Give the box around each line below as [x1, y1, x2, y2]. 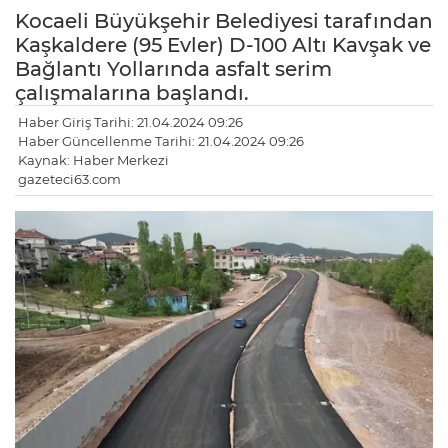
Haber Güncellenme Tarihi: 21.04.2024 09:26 [18, 133, 304, 150]
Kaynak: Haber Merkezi [18, 152, 169, 169]
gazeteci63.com [18, 171, 121, 188]
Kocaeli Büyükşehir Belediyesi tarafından [15, 9, 433, 34]
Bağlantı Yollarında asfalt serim [15, 57, 332, 82]
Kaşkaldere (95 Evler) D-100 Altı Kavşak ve [15, 33, 431, 58]
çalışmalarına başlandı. [15, 81, 249, 106]
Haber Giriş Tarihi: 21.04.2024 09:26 [18, 114, 243, 131]
